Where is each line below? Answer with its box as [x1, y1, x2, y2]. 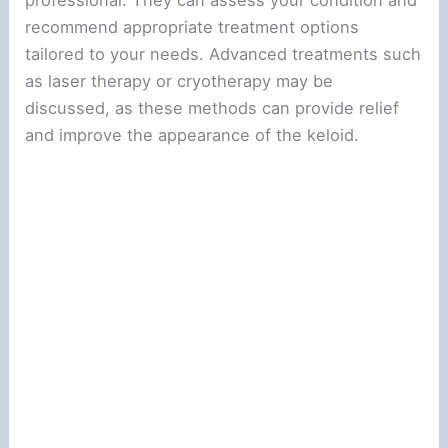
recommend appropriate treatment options [25, 17, 360, 38]
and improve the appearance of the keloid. [25, 125, 360, 146]
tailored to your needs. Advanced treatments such [25, 44, 422, 65]
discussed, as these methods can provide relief [25, 98, 400, 119]
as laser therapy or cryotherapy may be [25, 71, 334, 92]
